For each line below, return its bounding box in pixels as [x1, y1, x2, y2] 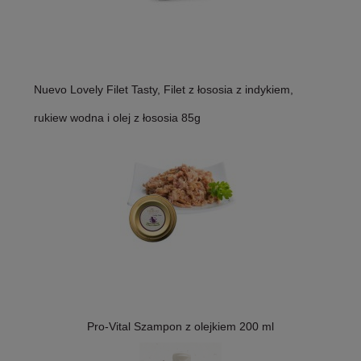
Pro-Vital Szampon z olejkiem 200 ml [87, 320, 274, 334]
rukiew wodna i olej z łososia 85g [34, 111, 201, 125]
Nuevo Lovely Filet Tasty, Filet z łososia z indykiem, [34, 83, 293, 97]
